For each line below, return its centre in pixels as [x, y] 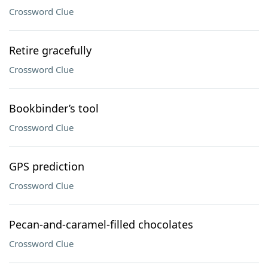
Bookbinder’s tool [54, 108]
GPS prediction [47, 166]
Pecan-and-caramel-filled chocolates [101, 224]
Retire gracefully [50, 50]
